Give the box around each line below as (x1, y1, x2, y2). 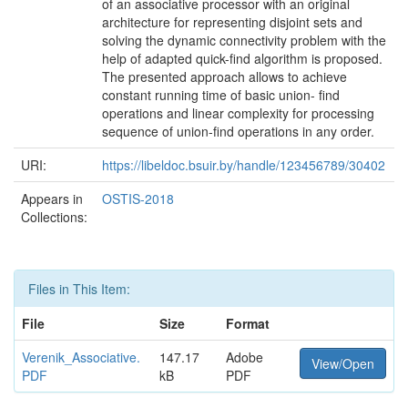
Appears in (21, 189, 83, 208)
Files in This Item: (28, 280, 130, 298)
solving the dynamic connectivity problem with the (102, 31, 386, 49)
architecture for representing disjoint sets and (102, 13, 362, 31)
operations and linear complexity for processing (102, 104, 374, 122)
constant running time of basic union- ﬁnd (102, 86, 340, 104)
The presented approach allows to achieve (102, 67, 347, 86)
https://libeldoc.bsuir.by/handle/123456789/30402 (102, 156, 385, 174)
